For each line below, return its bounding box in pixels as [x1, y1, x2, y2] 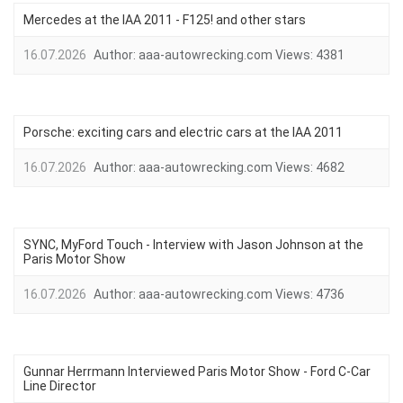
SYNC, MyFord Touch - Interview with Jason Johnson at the [23, 237, 363, 252]
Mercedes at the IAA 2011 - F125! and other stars [23, 13, 306, 27]
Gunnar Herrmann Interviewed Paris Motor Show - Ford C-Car [23, 364, 371, 379]
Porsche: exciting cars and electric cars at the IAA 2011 [23, 125, 343, 139]
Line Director [23, 379, 96, 393]
